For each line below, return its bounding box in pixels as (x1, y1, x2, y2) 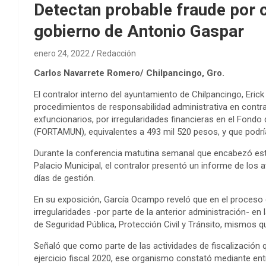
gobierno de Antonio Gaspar (34, 21, 244, 41)
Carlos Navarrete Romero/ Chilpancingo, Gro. (34, 67, 224, 78)
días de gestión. (34, 172, 95, 183)
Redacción (97, 48, 136, 58)
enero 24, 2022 (34, 48, 90, 58)
